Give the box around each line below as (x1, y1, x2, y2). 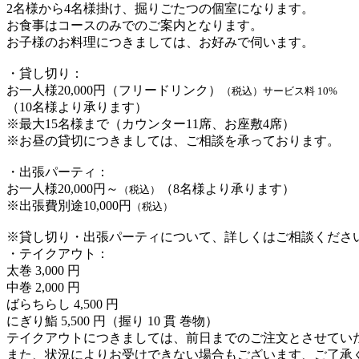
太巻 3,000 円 (6, 263, 80, 277)
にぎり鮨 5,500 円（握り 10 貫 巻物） (6, 313, 218, 328)
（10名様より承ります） (6, 99, 147, 114)
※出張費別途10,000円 (6, 198, 131, 212)
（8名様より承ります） (160, 181, 295, 196)
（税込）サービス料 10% (221, 84, 337, 97)
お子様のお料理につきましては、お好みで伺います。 (6, 34, 314, 49)
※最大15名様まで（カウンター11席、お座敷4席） (6, 116, 295, 131)
